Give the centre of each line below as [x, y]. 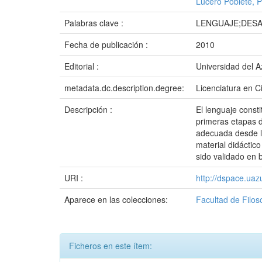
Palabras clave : [95, 23]
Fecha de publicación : [107, 44]
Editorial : [83, 66]
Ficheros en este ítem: [111, 246]
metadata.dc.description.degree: [125, 88]
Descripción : [89, 109]
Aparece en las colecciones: [116, 199]
